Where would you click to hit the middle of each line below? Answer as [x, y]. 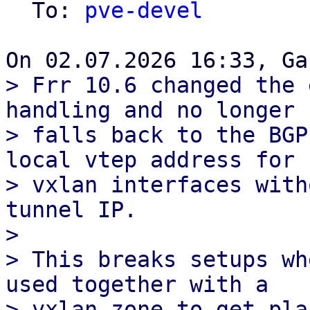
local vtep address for [150, 160]
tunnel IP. [71, 210]
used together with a [137, 284]
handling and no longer [150, 110]
